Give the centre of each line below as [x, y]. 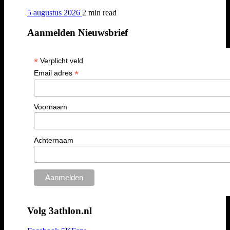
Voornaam [50, 107]
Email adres [54, 73]
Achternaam [53, 140]
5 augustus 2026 [55, 13]
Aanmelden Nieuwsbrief [78, 33]
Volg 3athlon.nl [60, 211]
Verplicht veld [60, 60]
